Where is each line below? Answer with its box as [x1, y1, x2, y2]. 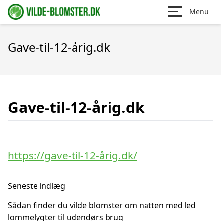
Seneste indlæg [8, 181, 65, 191]
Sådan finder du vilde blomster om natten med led [8, 200, 196, 211]
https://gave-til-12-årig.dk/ [8, 148, 137, 162]
